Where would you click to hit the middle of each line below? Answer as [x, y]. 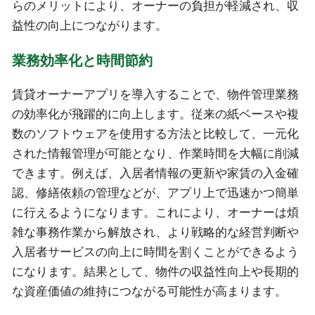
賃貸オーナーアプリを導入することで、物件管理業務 [155, 95]
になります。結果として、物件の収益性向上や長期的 [155, 272]
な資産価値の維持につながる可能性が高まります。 [149, 292]
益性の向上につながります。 [89, 25]
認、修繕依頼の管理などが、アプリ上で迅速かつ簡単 [155, 193]
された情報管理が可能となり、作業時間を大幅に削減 [155, 154]
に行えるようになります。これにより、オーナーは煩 [155, 213]
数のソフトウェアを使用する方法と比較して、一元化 [155, 134]
